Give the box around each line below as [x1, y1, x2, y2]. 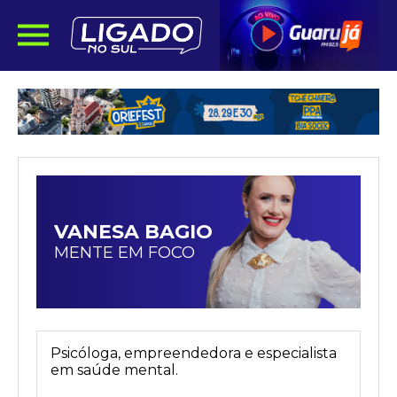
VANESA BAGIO [54, 219, 213, 244]
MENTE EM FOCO [54, 241, 195, 262]
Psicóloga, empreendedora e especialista [51, 345, 337, 362]
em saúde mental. [51, 362, 178, 378]
